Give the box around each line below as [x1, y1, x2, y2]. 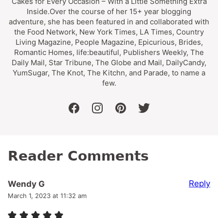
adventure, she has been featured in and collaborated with [9, 17, 209, 26]
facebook [73, 109, 110, 119]
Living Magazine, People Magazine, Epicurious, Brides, [15, 37, 203, 47]
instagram [96, 109, 136, 119]
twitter [143, 109, 169, 119]
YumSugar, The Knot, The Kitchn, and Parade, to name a [13, 68, 205, 77]
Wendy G [8, 179, 45, 189]
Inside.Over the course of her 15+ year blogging [27, 6, 191, 16]
